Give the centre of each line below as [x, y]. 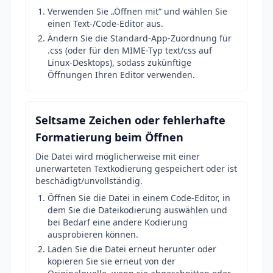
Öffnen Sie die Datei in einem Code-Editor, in [139, 198]
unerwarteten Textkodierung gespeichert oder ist [136, 168]
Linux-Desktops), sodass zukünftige [119, 62]
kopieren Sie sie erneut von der [112, 261]
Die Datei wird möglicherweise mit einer [118, 156]
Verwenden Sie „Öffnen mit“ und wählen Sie [137, 11]
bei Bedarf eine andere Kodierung [118, 222]
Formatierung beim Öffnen [109, 137]
